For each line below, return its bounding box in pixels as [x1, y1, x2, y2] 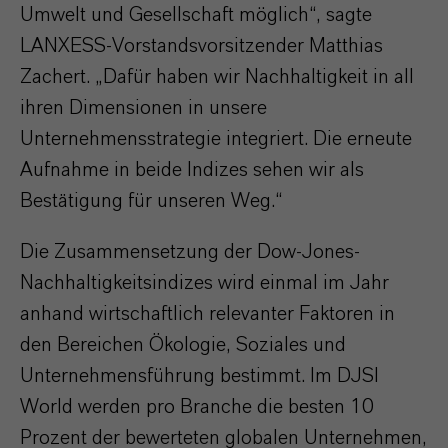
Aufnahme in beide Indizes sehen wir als [20, 160, 364, 180]
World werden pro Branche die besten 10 [20, 397, 374, 417]
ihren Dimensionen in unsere [20, 98, 267, 118]
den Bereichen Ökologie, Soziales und [20, 335, 346, 355]
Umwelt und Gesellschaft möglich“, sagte [20, 5, 372, 25]
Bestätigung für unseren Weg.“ [20, 191, 282, 211]
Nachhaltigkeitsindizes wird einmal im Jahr [20, 273, 389, 293]
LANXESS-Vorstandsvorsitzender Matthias [20, 36, 383, 56]
